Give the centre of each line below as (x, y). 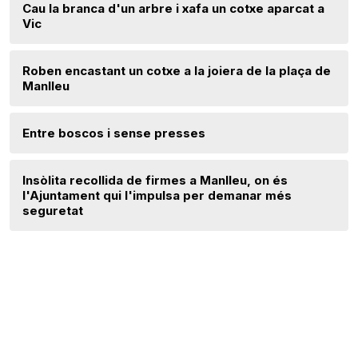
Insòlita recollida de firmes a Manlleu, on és (155, 181)
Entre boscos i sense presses (114, 133)
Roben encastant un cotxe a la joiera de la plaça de (177, 71)
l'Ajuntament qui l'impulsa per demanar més (157, 196)
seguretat (53, 211)
